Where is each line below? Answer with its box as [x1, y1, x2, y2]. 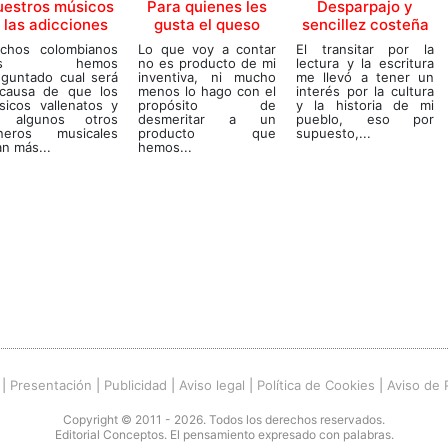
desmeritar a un [138, 110, 276, 127]
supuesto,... [296, 124, 371, 141]
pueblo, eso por [296, 110, 434, 127]
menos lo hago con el [138, 82, 276, 99]
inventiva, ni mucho [138, 68, 276, 85]
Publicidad [104, 376, 167, 393]
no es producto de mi [138, 54, 276, 71]
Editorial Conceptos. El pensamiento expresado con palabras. [54, 426, 394, 442]
